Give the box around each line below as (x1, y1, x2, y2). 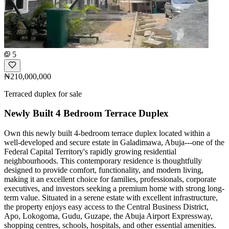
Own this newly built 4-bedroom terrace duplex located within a (4, 129, 210, 138)
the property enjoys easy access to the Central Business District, (4, 202, 209, 212)
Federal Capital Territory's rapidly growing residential (4, 147, 176, 156)
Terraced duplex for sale (4, 89, 82, 98)
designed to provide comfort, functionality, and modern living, (4, 166, 203, 175)
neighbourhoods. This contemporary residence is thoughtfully (4, 156, 202, 166)
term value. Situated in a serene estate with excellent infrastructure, (4, 193, 218, 202)
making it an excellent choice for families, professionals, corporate (4, 175, 216, 184)
